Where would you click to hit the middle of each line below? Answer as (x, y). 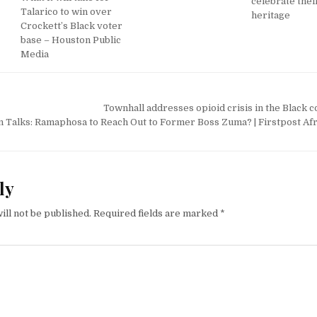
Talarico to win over (67, 12)
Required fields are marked (157, 214)
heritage (270, 15)
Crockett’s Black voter (72, 26)
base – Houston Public (71, 40)
